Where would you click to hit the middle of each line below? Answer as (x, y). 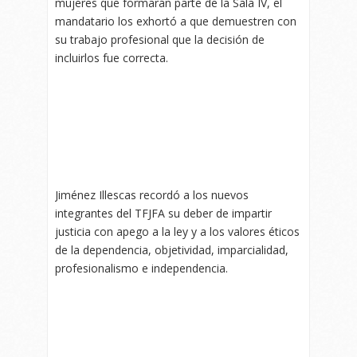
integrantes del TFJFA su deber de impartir (163, 213)
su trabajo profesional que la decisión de (160, 39)
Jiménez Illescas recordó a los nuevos (152, 194)
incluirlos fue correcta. (112, 57)
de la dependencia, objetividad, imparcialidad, (172, 249)
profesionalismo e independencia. (141, 268)
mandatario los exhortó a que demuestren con (176, 21)
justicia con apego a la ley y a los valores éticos (177, 231)
